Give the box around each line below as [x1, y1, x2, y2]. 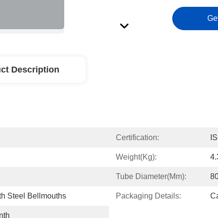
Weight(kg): [116, 153, 157, 161]
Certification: [116, 133, 159, 142]
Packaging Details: [116, 192, 181, 200]
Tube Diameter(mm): [116, 172, 186, 181]
